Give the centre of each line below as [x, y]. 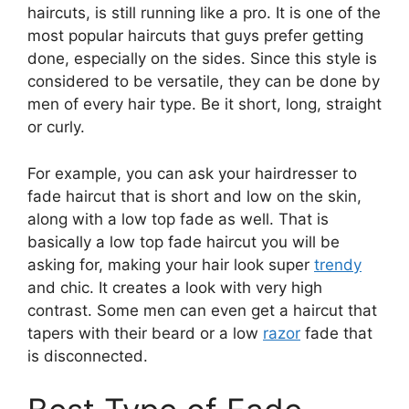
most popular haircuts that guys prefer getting [195, 36]
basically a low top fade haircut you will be [184, 241]
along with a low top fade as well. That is [178, 219]
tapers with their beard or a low [145, 333]
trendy [338, 264]
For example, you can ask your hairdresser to [192, 173]
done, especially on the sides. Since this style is [202, 59]
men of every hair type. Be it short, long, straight [204, 105]
